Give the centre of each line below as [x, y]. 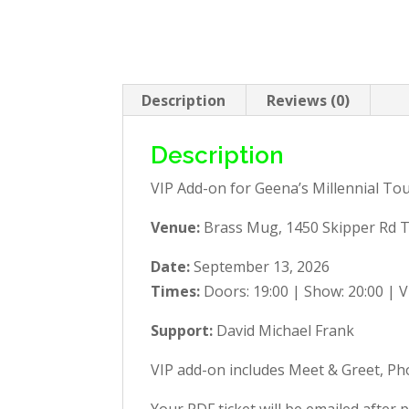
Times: [176, 291]
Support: [182, 330]
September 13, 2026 [260, 267]
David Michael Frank [284, 330]
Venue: [176, 227]
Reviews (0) [309, 100]
